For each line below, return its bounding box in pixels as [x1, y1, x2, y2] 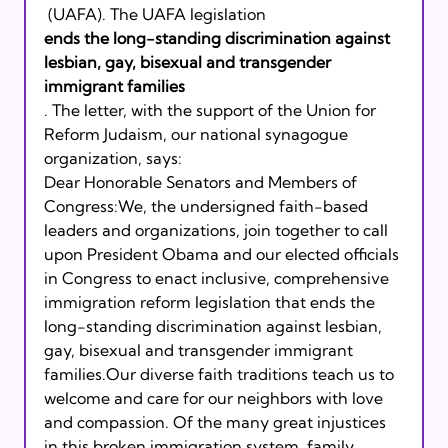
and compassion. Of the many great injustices [43, 411, 390, 432]
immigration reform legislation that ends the [43, 291, 379, 312]
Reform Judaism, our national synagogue [43, 123, 352, 144]
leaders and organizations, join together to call [43, 219, 392, 240]
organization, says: [43, 147, 182, 168]
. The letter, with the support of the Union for [43, 99, 380, 120]
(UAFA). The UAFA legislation [47, 3, 270, 24]
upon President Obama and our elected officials [43, 243, 403, 264]
